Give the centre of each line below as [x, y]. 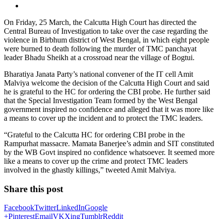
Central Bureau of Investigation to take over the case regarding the [106, 31]
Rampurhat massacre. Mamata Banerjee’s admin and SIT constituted [109, 143]
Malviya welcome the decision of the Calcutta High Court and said [107, 83]
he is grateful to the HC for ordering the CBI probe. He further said [107, 91]
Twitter [45, 208]
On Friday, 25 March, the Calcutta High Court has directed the [100, 22]
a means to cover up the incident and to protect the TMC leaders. [103, 118]
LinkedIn [70, 208]
